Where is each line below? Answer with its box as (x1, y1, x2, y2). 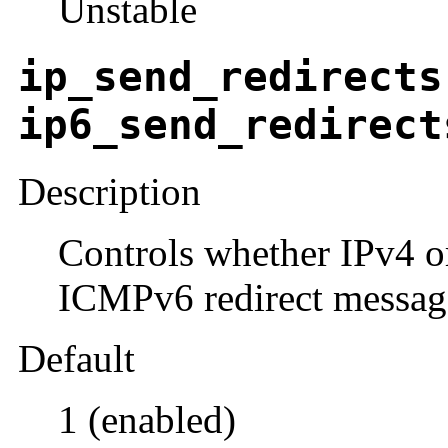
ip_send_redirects (18, 52, 443, 101)
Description (18, 169, 201, 213)
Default (18, 336, 135, 380)
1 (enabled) (58, 397, 236, 441)
